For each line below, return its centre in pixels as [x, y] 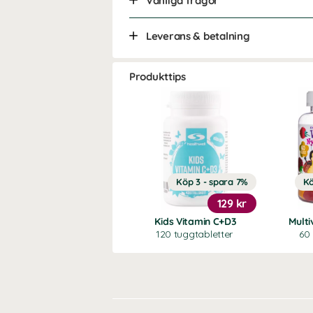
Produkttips [158, 77]
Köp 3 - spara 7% [212, 182]
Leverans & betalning [198, 36]
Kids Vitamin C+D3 [196, 221]
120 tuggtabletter [194, 234]
